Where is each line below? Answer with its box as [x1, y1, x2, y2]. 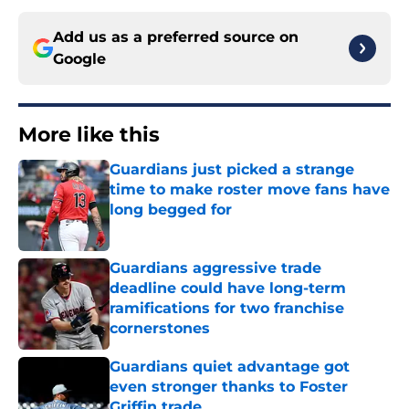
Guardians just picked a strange [110, 161, 354, 179]
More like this [18, 122, 160, 148]
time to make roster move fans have [110, 181, 390, 199]
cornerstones [110, 320, 210, 338]
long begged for [110, 201, 232, 219]
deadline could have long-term [110, 279, 346, 298]
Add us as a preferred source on [53, 28, 299, 47]
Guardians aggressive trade [110, 259, 321, 278]
